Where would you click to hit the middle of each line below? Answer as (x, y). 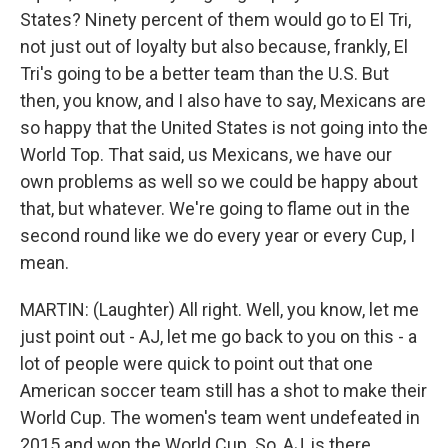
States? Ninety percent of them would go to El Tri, (215, 19)
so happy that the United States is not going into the (224, 127)
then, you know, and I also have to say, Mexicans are (223, 100)
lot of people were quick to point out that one (196, 363)
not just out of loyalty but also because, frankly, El (214, 46)
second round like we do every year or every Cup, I (217, 235)
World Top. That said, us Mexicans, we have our (206, 154)
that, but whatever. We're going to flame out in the (215, 208)
